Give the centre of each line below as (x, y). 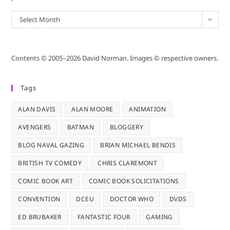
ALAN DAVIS (37, 109)
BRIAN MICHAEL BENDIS (138, 145)
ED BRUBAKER (40, 217)
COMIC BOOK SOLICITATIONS (134, 181)
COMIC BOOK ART (46, 181)
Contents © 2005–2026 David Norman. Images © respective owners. (115, 58)
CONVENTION (39, 199)
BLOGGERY (127, 127)
